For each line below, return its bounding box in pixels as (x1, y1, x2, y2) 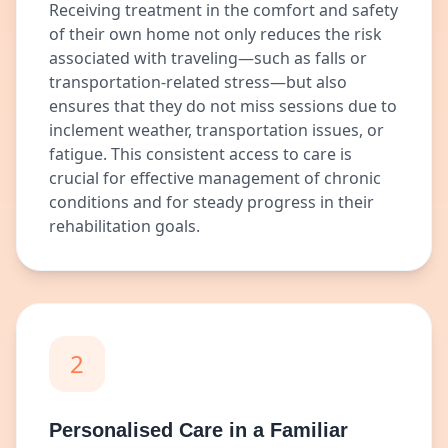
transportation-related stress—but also (49, 71, 347, 93)
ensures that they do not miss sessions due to (49, 95, 397, 117)
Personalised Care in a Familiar (49, 419, 348, 441)
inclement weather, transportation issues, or (49, 119, 384, 141)
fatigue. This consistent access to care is (49, 143, 352, 165)
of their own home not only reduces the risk (49, 23, 382, 45)
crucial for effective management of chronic (49, 167, 381, 189)
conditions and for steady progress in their (49, 191, 374, 213)
